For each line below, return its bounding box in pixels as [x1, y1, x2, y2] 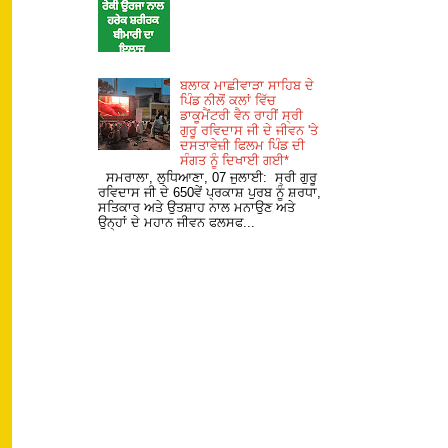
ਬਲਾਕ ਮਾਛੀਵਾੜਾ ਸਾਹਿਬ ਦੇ [180, 77, 315, 93]
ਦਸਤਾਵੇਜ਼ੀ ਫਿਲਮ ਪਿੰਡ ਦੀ [180, 137, 306, 153]
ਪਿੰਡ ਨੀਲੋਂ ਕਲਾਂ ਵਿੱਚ [180, 92, 277, 108]
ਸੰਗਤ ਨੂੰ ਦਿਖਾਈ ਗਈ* [180, 152, 290, 168]
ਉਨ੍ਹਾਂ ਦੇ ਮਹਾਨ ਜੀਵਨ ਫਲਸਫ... [98, 215, 256, 231]
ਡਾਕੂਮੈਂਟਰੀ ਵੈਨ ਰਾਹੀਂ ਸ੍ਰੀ [180, 107, 304, 123]
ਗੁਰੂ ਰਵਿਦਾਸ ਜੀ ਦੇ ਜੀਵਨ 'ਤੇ [180, 122, 319, 138]
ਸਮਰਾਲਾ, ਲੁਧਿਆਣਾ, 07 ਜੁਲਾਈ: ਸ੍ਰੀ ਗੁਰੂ [98, 170, 318, 186]
